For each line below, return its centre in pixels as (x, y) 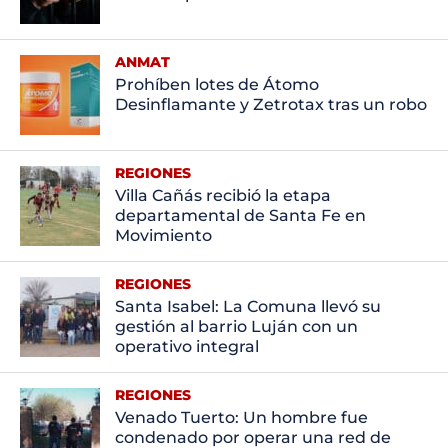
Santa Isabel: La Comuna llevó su (247, 306)
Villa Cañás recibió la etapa (222, 195)
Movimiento (163, 235)
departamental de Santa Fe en (240, 215)
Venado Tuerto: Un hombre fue (241, 417)
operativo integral (186, 346)
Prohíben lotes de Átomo (216, 84)
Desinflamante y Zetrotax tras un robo (270, 104)
